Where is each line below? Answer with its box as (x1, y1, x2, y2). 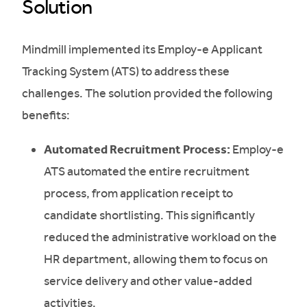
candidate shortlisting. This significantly (44, 208, 256, 222)
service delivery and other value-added (44, 273, 253, 288)
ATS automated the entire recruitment (44, 164, 250, 178)
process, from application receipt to (44, 186, 234, 200)
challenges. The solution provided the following (22, 86, 273, 100)
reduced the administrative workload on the (44, 230, 278, 244)
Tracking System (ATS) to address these (22, 64, 230, 78)
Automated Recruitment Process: (44, 142, 231, 157)
